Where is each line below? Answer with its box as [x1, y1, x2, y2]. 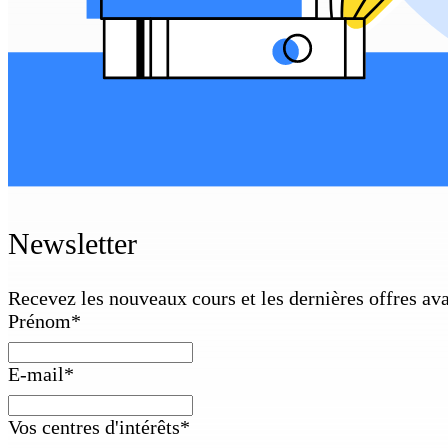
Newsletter [8, 226, 137, 260]
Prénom [8, 309, 71, 332]
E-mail [8, 362, 64, 385]
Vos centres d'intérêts [8, 415, 180, 438]
